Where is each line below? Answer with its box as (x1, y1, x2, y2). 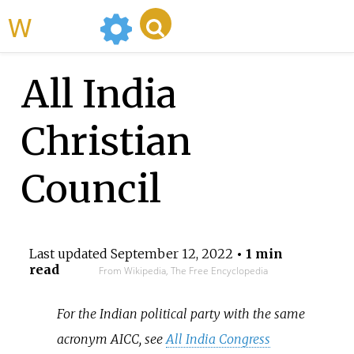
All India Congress (166, 330, 271, 347)
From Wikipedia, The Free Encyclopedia (98, 264, 268, 278)
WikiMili (32, 8, 93, 44)
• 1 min (232, 246, 283, 262)
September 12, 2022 (110, 246, 233, 262)
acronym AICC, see (57, 330, 167, 347)
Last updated (28, 246, 111, 262)
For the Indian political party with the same (57, 305, 306, 322)
